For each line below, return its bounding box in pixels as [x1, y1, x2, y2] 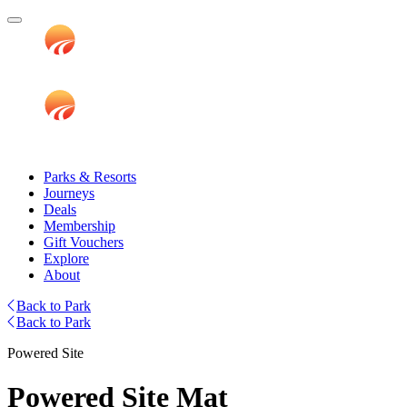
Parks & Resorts [44, 169, 136, 184]
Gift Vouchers [44, 234, 124, 250]
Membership [44, 218, 115, 233]
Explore [44, 251, 89, 266]
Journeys [44, 185, 94, 201]
